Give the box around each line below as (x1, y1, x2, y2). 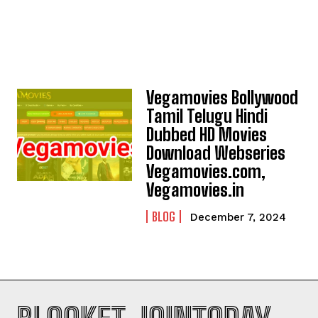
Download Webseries (146, 143, 286, 163)
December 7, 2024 (190, 211, 287, 224)
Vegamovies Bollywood (146, 87, 299, 108)
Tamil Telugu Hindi (146, 106, 268, 126)
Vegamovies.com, (146, 161, 266, 182)
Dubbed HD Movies (146, 124, 268, 145)
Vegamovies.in (146, 180, 245, 200)
